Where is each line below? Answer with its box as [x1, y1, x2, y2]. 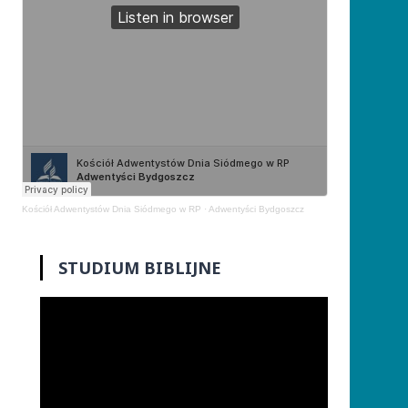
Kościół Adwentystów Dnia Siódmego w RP [22, 203, 201, 214]
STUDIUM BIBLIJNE [58, 256, 221, 279]
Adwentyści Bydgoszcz [209, 203, 304, 214]
